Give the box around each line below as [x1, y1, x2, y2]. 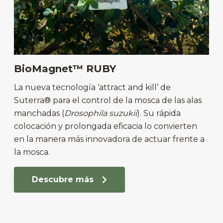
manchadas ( [14, 109, 64, 118]
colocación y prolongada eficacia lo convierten [14, 121, 197, 131]
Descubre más [32, 174, 96, 184]
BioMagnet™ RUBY [14, 63, 116, 75]
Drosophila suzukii [64, 109, 137, 118]
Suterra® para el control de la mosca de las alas [14, 96, 202, 106]
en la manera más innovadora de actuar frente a [14, 134, 205, 144]
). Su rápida [137, 109, 181, 118]
